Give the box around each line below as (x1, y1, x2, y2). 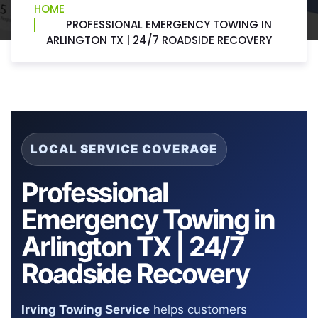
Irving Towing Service (21, 302, 150, 317)
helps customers (150, 302, 247, 317)
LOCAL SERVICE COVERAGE (31, 141, 219, 156)
